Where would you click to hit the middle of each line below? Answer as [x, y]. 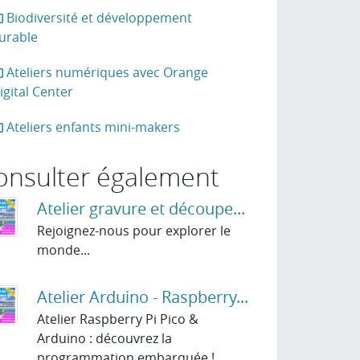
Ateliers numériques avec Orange [105, 72]
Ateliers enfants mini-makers [91, 127]
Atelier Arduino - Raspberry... [142, 297]
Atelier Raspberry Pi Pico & [117, 319]
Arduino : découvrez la [104, 338]
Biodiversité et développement [97, 18]
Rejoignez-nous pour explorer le [133, 231]
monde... [63, 250]
